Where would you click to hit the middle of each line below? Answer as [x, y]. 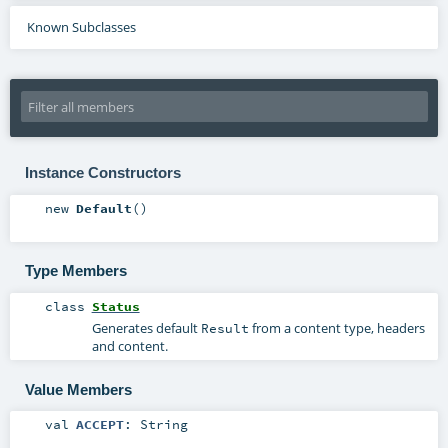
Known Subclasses [81, 27]
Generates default [146, 328]
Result [224, 328]
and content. [129, 346]
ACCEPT [99, 424]
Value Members [78, 389]
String [163, 424]
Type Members [75, 271]
